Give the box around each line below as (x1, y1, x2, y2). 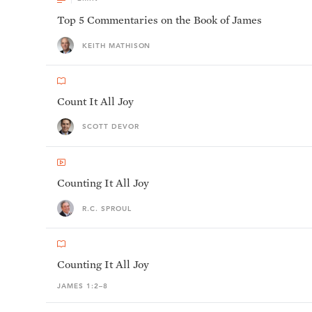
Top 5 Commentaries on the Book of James (57, 13, 262, 26)
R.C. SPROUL (82, 203, 132, 213)
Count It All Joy (57, 95, 134, 108)
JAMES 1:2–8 (57, 281, 108, 290)
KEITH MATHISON (82, 40, 151, 50)
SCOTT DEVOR (82, 122, 139, 131)
